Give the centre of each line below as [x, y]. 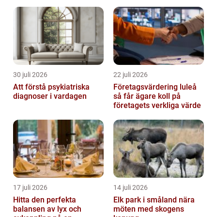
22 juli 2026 [131, 75]
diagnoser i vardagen [50, 96]
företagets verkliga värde [157, 106]
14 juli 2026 [131, 188]
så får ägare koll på [147, 96]
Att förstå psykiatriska [51, 87]
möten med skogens [149, 209]
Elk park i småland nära [146, 200]
